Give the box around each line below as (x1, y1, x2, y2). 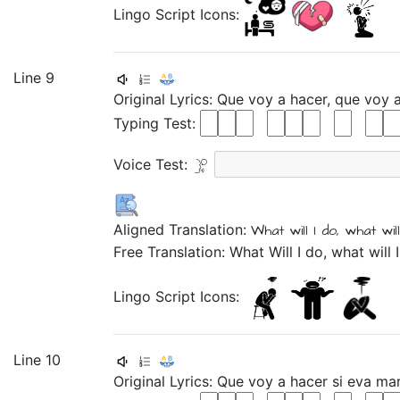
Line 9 (13, 69, 54, 87)
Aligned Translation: (113, 221, 251, 238)
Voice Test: (113, 155, 192, 173)
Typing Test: (113, 114, 200, 132)
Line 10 (13, 351, 61, 369)
